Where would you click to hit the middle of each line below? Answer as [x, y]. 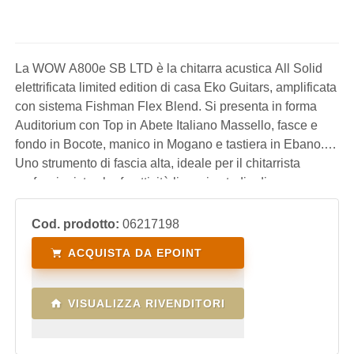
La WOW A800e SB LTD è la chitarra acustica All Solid [169, 68]
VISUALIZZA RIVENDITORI [147, 303]
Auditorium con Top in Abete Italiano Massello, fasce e [166, 125]
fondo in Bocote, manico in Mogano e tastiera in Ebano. [169, 144]
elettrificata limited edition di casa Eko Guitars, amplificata [176, 87]
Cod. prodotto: [75, 224]
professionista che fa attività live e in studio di [141, 182]
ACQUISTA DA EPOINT [135, 253]
